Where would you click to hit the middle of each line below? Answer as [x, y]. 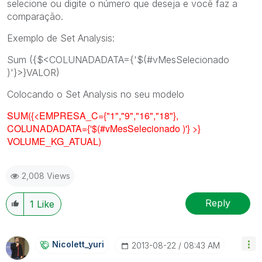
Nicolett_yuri [78, 244]
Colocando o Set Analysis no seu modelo [96, 94]
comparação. [35, 16]
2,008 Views [46, 175]
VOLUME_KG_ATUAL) [54, 141]
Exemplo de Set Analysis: [61, 38]
